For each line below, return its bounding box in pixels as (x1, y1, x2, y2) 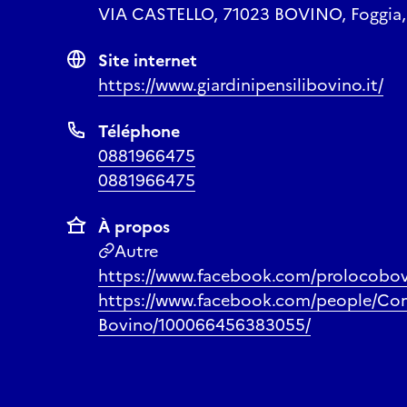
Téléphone (98, 119, 180, 144)
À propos (98, 214, 170, 239)
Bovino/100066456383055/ (98, 313, 311, 337)
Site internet (98, 48, 197, 73)
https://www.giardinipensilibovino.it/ (98, 73, 383, 97)
